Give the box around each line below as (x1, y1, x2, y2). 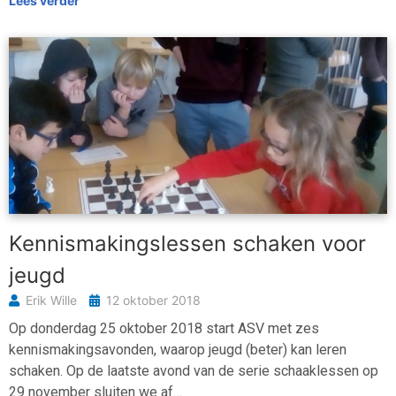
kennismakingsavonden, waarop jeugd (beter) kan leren (9, 341, 346, 359)
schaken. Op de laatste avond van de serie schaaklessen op (9, 362, 378, 380)
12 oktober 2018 (106, 293, 201, 308)
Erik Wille (26, 293, 80, 308)
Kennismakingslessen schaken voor (9, 231, 366, 257)
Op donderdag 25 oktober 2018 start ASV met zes (9, 320, 319, 338)
